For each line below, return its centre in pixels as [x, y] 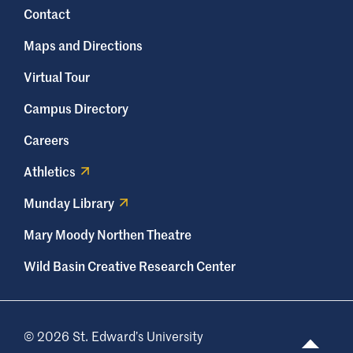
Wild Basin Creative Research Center [130, 266]
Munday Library [69, 203]
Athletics [50, 171]
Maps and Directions [83, 45]
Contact [47, 14]
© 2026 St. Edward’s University [113, 336]
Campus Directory [76, 108]
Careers [46, 140]
